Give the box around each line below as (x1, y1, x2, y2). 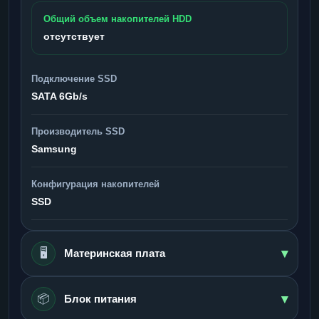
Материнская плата (64, 246, 165, 259)
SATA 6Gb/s (31, 90, 88, 102)
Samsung (31, 142, 77, 155)
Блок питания (64, 292, 137, 305)
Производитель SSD (31, 125, 125, 137)
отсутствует (43, 30, 105, 42)
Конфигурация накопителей (31, 178, 159, 189)
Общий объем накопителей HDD (43, 13, 192, 24)
